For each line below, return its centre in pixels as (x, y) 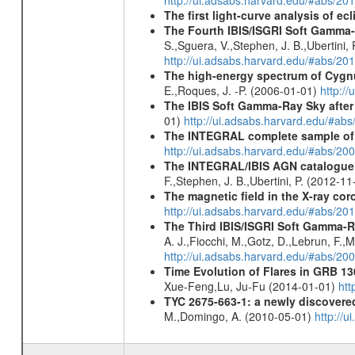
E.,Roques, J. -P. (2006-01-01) (242, 90)
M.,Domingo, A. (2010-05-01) (239, 316)
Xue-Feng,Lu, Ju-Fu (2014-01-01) (251, 286)
